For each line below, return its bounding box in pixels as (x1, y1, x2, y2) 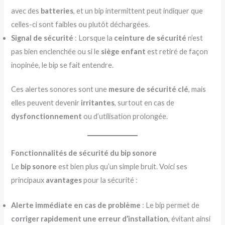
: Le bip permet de (141, 201, 200, 210)
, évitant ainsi (168, 214, 211, 223)
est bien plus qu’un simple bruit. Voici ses (57, 162, 188, 171)
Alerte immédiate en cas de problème (11, 201, 141, 210)
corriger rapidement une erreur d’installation (11, 214, 169, 223)
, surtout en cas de (115, 98, 175, 107)
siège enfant (101, 47, 146, 56)
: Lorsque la (73, 33, 115, 42)
